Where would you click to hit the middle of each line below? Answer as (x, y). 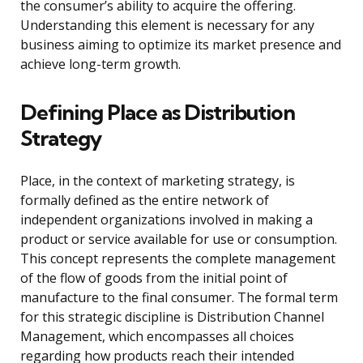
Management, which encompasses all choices (157, 337)
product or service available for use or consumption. (179, 239)
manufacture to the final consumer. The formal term (179, 298)
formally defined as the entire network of (145, 201)
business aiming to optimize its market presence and (181, 45)
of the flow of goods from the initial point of (154, 278)
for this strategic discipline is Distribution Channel (172, 317)
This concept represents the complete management (178, 259)
